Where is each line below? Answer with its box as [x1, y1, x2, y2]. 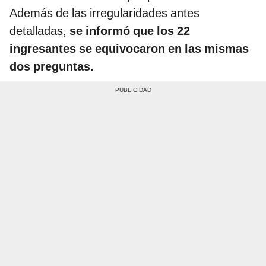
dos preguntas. [9, 59, 94, 74]
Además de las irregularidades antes [9, 5, 199, 20]
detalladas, [9, 23, 66, 38]
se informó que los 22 [66, 23, 190, 38]
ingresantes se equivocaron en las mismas [9, 41, 249, 56]
